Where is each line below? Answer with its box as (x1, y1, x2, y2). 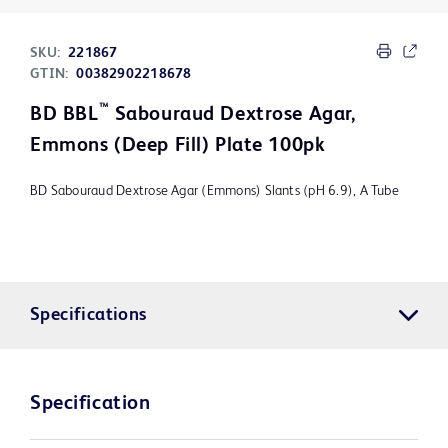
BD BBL (30, 105, 99, 126)
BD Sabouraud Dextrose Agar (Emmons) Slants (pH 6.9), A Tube (30, 184, 399, 199)
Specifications (30, 306, 147, 325)
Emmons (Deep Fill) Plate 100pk (30, 136, 326, 157)
